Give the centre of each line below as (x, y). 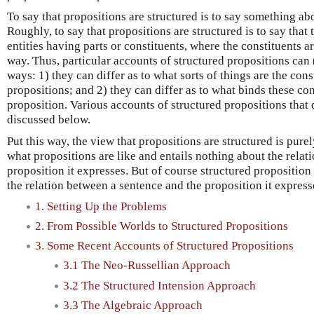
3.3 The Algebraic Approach (133, 305)
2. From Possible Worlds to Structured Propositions (162, 226)
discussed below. (49, 119)
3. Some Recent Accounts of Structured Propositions (164, 246)
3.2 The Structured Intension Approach (159, 285)
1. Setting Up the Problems (101, 206)
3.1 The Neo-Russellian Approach (147, 266)
